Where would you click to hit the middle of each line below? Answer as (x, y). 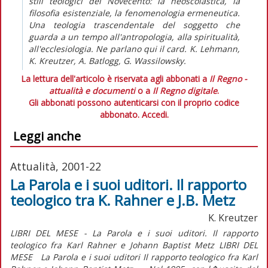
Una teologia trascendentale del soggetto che (134, 25)
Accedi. (155, 114)
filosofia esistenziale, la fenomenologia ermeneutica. (134, 13)
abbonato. (121, 114)
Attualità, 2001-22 (56, 166)
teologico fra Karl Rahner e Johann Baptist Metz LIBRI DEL (134, 245)
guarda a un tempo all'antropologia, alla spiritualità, (134, 36)
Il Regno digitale (185, 90)
